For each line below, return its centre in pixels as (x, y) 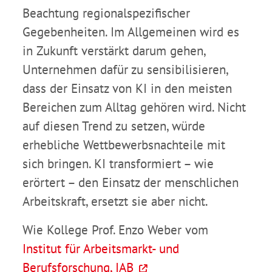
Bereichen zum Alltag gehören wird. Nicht (134, 107)
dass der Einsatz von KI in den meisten (127, 89)
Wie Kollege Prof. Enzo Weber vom (117, 230)
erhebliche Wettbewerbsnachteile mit (124, 145)
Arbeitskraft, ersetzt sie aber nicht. (115, 202)
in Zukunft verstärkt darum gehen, (114, 51)
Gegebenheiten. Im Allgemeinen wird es (131, 32)
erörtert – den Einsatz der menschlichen (131, 183)
